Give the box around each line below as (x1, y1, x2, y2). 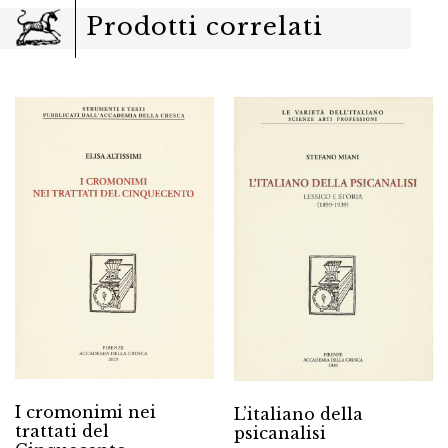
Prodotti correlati (86, 12, 323, 42)
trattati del (15, 420, 109, 441)
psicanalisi (234, 422, 326, 443)
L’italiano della (234, 403, 363, 424)
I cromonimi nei (15, 401, 156, 422)
